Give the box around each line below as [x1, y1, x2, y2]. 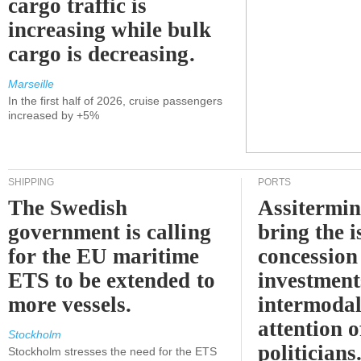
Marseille [8, 77, 54, 90]
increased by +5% [8, 109, 99, 122]
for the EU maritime [8, 244, 200, 268]
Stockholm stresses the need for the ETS [8, 345, 217, 358]
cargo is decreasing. [8, 42, 195, 66]
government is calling [8, 220, 211, 244]
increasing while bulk [8, 18, 211, 42]
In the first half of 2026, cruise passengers [8, 94, 222, 107]
